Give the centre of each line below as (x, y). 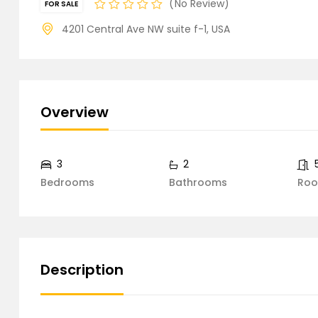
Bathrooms (198, 182)
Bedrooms (67, 182)
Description (82, 270)
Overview (75, 112)
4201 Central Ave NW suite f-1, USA (146, 29)
